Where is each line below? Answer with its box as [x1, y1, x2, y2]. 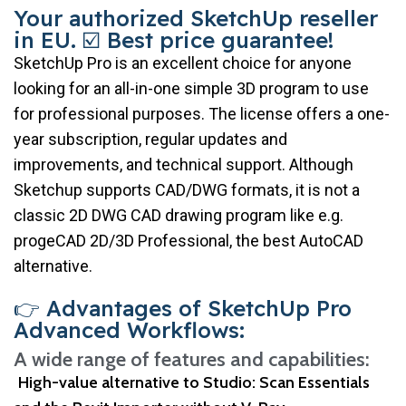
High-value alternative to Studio [18, 372, 252, 392]
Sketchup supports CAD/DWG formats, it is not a [14, 179, 360, 199]
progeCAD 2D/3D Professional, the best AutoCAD [14, 230, 363, 250]
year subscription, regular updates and [14, 129, 287, 149]
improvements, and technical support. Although [14, 154, 353, 174]
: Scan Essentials [252, 372, 370, 392]
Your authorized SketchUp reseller [14, 4, 378, 32]
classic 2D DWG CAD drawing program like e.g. [14, 205, 343, 225]
